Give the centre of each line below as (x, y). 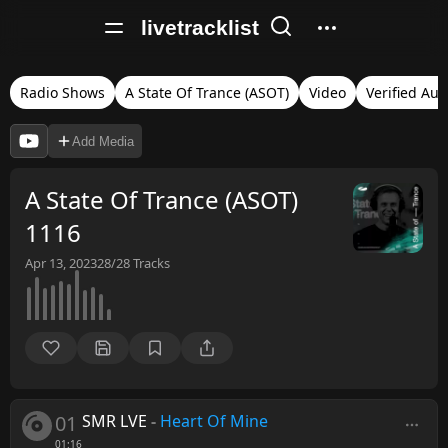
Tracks (150, 263)
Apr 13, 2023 (61, 263)
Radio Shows (62, 92)
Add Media (103, 141)
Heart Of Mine (214, 421)
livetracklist (200, 27)
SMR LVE (114, 421)
